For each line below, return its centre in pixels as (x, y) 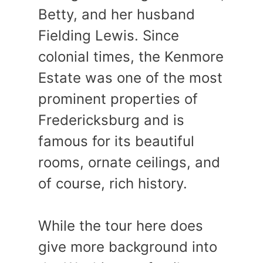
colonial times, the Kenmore (131, 57)
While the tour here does (121, 226)
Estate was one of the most (130, 78)
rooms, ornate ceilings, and (129, 163)
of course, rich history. (115, 184)
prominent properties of (118, 99)
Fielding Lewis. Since (109, 36)
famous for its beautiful (116, 141)
